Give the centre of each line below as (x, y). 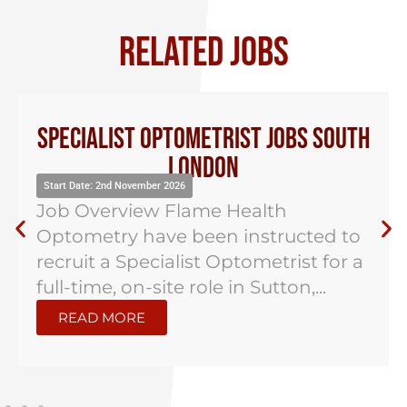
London (203, 169)
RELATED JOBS (203, 53)
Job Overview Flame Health (162, 211)
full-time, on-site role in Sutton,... (181, 287)
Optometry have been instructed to (199, 236)
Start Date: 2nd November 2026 (114, 186)
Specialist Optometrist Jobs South (203, 139)
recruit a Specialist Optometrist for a (200, 262)
